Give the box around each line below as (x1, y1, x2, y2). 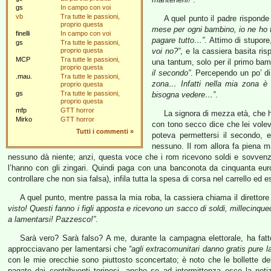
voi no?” (152, 47, 180, 56)
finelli (16, 30, 30, 37)
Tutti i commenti (76, 128, 128, 135)
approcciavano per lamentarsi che (8, 244, 129, 253)
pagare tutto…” (152, 36, 204, 45)
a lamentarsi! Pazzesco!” (8, 215, 96, 224)
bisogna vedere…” (152, 90, 215, 99)
